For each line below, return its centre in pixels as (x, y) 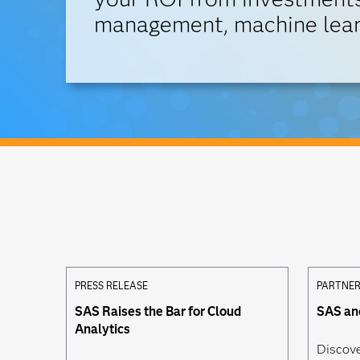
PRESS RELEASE (111, 286)
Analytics (102, 329)
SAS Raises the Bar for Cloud (158, 311)
